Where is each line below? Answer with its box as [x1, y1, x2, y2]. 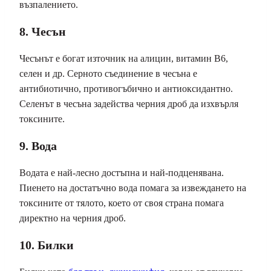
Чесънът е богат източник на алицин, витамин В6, [19, 53, 228, 64]
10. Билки [19, 238, 74, 252]
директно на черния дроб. [19, 213, 126, 224]
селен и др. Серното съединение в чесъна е [19, 68, 197, 79]
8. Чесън [19, 25, 66, 39]
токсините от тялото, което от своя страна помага [19, 198, 224, 209]
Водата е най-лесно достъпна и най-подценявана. [19, 168, 224, 178]
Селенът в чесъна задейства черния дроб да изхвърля [19, 99, 238, 109]
